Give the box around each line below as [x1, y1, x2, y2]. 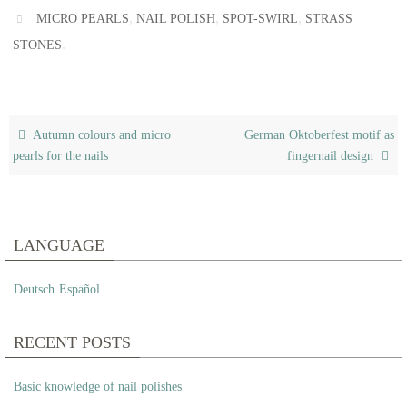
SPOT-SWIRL [223, 12, 299, 26]
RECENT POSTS [14, 333, 131, 352]
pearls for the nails [13, 149, 109, 164]
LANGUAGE [14, 236, 104, 255]
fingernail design [286, 149, 377, 164]
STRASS [305, 12, 353, 26]
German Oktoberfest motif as [243, 128, 394, 143]
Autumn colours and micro [30, 128, 172, 143]
